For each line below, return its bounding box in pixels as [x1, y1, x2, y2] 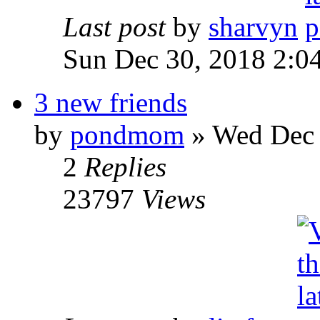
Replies [84, 151, 166, 182]
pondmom [70, 119, 184, 150]
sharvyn [209, 11, 298, 42]
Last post [63, 11, 173, 42]
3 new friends [34, 87, 187, 118]
